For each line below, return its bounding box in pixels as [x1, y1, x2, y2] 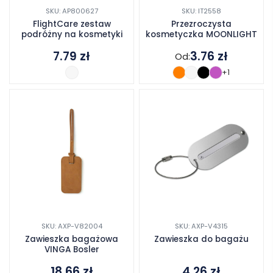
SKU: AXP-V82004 [41, 221, 102, 232]
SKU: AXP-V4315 [175, 221, 228, 232]
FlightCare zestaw [32, 18, 111, 30]
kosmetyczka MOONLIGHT [146, 28, 257, 40]
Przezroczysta [171, 18, 232, 30]
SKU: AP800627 [45, 5, 98, 16]
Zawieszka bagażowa [25, 233, 118, 246]
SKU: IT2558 [182, 5, 221, 16]
